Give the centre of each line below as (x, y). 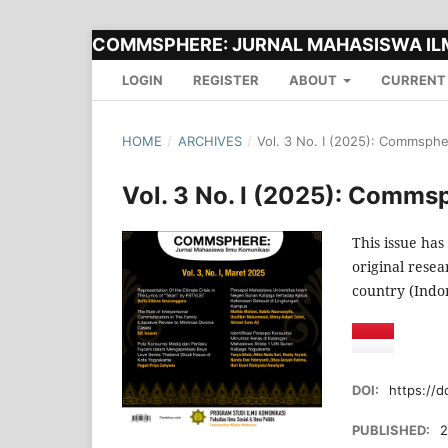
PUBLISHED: (392, 430)
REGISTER (226, 79)
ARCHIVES (209, 140)
